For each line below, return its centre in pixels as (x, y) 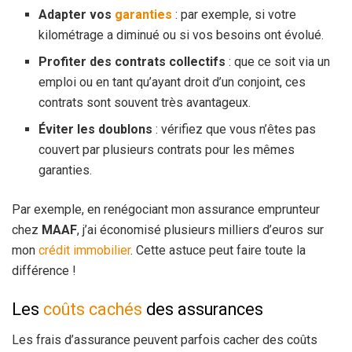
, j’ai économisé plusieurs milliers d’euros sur (200, 229)
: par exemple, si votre (235, 14)
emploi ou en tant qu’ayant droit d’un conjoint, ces (172, 82)
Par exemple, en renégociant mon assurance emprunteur (166, 209)
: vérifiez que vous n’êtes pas (235, 129)
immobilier (102, 250)
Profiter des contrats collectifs (132, 61)
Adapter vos (77, 14)
